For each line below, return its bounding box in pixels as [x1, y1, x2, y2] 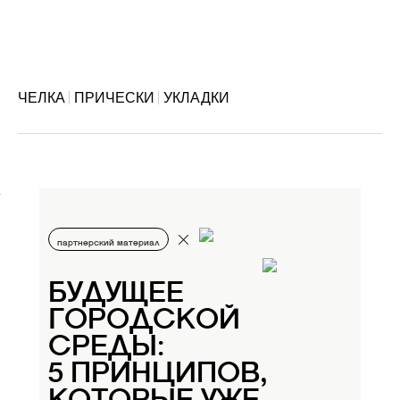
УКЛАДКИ [163, 89, 229, 105]
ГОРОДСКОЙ [48, 307, 240, 335]
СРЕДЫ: [48, 334, 164, 362]
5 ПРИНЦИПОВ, [48, 361, 268, 388]
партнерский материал [57, 238, 160, 247]
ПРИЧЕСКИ [74, 89, 154, 105]
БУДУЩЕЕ [48, 280, 184, 308]
